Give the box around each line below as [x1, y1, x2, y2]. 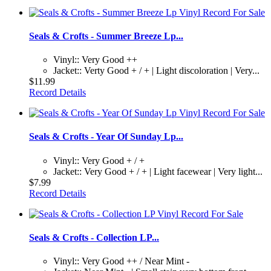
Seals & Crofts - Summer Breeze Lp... [29, 30, 183, 41]
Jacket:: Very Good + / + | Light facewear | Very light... [53, 166, 263, 177]
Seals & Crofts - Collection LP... [29, 232, 159, 243]
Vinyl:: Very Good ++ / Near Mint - [53, 256, 189, 267]
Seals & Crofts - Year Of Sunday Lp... [29, 131, 183, 142]
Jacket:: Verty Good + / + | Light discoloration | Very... [53, 65, 260, 76]
